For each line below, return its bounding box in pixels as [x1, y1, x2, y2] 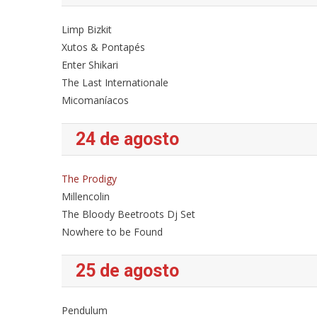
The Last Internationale [62, 76, 168, 89]
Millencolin [62, 190, 110, 203]
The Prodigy [62, 172, 117, 185]
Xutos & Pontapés [62, 40, 145, 54]
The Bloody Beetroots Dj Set [62, 207, 195, 221]
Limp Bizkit [62, 23, 112, 36]
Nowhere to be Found [62, 225, 163, 238]
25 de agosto [76, 260, 179, 281]
